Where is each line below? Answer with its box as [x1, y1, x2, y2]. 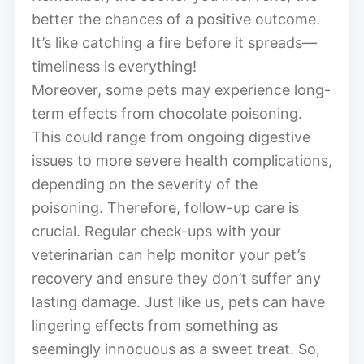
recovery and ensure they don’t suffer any [32, 269, 321, 287]
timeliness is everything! [32, 57, 197, 75]
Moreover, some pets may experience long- [32, 80, 331, 98]
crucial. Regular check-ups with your [32, 222, 281, 240]
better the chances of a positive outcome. [32, 10, 320, 28]
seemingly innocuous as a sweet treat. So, [32, 340, 320, 357]
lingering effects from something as [32, 316, 278, 334]
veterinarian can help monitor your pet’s [32, 245, 306, 263]
